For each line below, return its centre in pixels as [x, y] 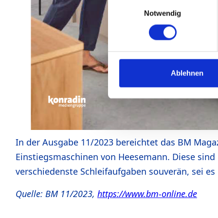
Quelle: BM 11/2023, [56, 194]
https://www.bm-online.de [147, 194]
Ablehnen [187, 73]
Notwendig [163, 13]
